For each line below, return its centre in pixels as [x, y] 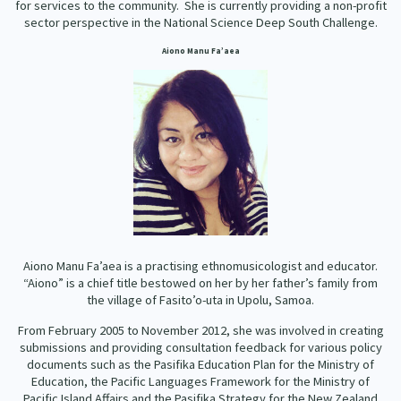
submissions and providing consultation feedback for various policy [200, 348]
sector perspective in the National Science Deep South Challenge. [200, 23]
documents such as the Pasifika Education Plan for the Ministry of [200, 365]
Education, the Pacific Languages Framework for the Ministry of [200, 382]
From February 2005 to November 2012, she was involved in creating [200, 331]
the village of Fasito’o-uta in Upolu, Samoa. [200, 300]
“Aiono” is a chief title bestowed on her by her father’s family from [200, 283]
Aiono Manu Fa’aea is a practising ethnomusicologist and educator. [200, 266]
